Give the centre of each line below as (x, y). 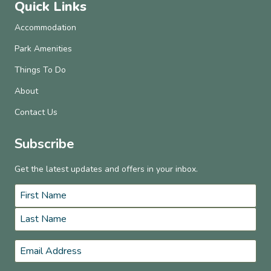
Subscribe (44, 144)
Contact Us (36, 113)
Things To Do (40, 70)
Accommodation (45, 28)
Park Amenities (43, 49)
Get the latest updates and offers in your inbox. (106, 169)
